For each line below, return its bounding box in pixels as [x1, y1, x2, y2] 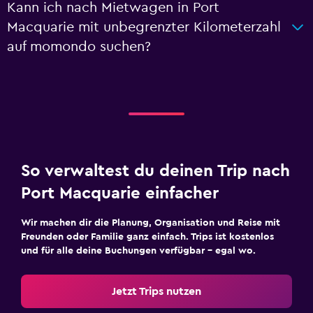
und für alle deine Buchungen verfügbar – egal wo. [21, 246, 256, 256]
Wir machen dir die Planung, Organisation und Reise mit [21, 218, 280, 228]
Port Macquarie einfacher [21, 185, 219, 202]
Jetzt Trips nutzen [112, 286, 201, 297]
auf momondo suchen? [7, 40, 151, 54]
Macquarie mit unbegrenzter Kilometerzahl [7, 20, 281, 34]
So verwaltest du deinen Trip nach [21, 163, 290, 180]
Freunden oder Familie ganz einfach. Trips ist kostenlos [21, 232, 274, 242]
